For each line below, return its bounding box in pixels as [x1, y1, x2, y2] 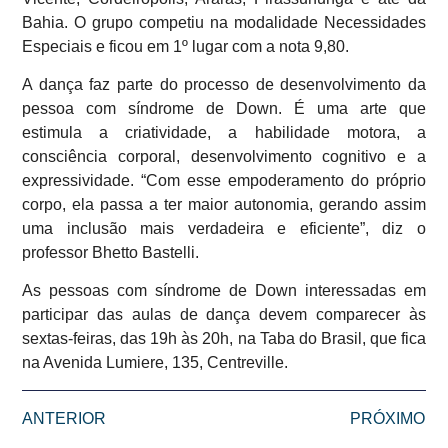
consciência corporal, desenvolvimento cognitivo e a [22, 147, 426, 165]
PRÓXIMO [349, 409, 425, 427]
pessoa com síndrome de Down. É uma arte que [22, 99, 426, 117]
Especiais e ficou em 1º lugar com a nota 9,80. [22, 37, 350, 55]
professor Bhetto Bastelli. [22, 243, 200, 261]
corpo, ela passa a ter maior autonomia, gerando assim [22, 195, 426, 213]
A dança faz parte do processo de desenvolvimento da [22, 75, 426, 93]
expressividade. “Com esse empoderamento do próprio [22, 171, 426, 189]
